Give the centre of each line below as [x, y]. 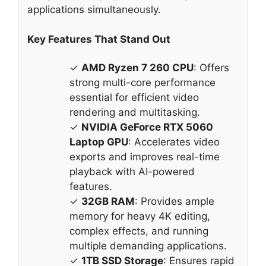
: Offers [211, 68]
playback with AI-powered [132, 172]
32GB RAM [108, 202]
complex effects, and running [139, 231]
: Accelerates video [174, 142]
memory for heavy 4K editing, [140, 216]
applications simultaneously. [94, 9]
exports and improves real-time [145, 157]
